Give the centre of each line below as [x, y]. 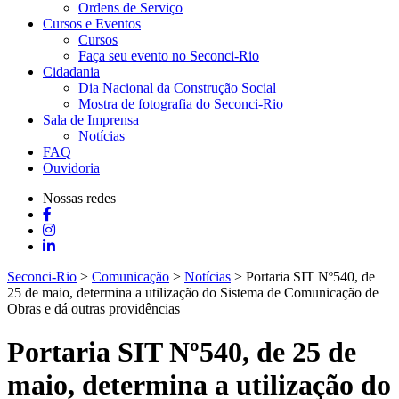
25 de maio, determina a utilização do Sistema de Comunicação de [193, 293]
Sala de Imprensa [91, 120]
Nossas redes [79, 198]
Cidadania [71, 72]
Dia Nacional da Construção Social [177, 88]
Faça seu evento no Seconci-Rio [169, 56]
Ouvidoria [71, 168]
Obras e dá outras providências [94, 309]
